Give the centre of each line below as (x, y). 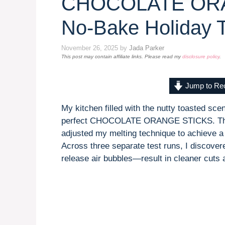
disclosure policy (201, 56)
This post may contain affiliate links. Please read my (122, 56)
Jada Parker (147, 48)
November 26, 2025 (90, 48)
